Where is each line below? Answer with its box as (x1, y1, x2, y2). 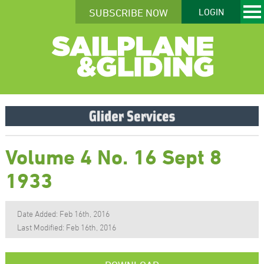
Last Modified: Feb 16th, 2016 (16, 222, 116, 232)
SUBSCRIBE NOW (89, 6, 168, 18)
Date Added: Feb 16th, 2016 (16, 208, 110, 219)
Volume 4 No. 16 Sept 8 (5, 144, 222, 169)
